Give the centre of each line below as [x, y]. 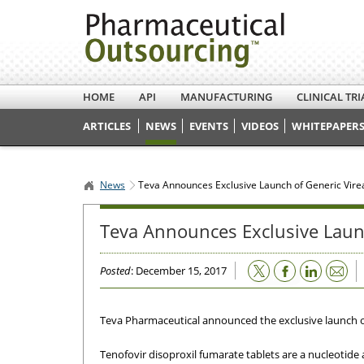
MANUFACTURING [226, 97]
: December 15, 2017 [179, 271]
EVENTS [209, 126]
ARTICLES [107, 126]
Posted [115, 271]
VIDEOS [260, 126]
